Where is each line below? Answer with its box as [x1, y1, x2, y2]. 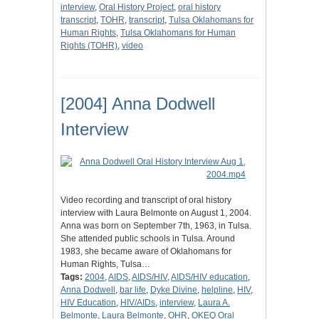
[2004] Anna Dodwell [61, 94, 215, 114]
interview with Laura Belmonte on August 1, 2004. [61, 208, 251, 219]
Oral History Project [99, 2, 174, 13]
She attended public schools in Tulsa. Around [61, 234, 235, 244]
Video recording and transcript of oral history [61, 195, 231, 206]
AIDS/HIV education [171, 272, 248, 283]
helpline [202, 285, 233, 296]
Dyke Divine [150, 285, 197, 296]
